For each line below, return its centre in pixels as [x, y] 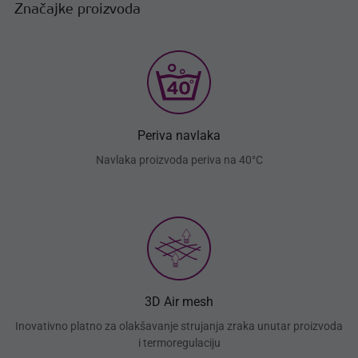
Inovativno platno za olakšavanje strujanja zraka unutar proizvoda [179, 326]
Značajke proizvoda [78, 10]
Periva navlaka [179, 136]
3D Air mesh [179, 302]
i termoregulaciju [179, 343]
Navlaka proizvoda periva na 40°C [179, 160]
